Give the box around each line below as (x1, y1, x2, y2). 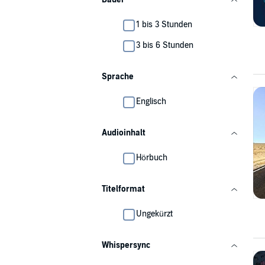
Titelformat (102, 184, 145, 194)
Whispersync (102, 240, 150, 250)
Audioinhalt (102, 128, 146, 138)
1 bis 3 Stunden (136, 20, 192, 30)
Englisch (136, 96, 166, 106)
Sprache (102, 72, 134, 82)
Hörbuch (136, 153, 167, 163)
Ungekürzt (136, 209, 173, 219)
